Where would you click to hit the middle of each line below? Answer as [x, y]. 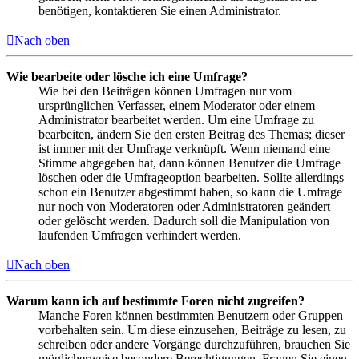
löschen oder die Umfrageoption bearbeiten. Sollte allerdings [191, 177]
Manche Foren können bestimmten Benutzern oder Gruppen [191, 315]
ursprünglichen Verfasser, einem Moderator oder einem [177, 105]
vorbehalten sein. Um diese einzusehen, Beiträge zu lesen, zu [192, 329]
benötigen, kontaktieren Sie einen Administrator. [160, 10]
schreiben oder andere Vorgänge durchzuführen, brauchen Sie [194, 344]
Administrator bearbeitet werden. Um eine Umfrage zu [176, 119]
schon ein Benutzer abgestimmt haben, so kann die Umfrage [190, 192]
